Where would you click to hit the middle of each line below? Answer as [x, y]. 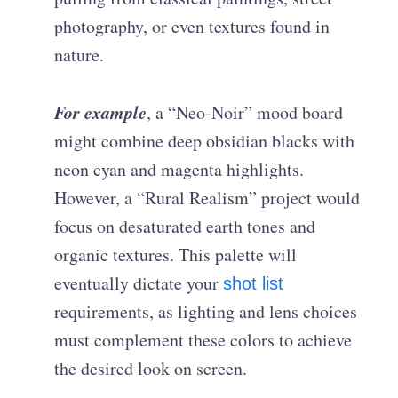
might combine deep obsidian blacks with [205, 141]
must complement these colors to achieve [203, 340]
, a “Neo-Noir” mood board [245, 113]
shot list [254, 284]
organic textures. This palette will [176, 255]
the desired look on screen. [151, 369]
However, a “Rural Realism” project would [207, 198]
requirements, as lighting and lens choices [206, 312]
